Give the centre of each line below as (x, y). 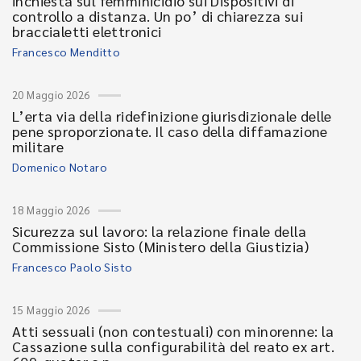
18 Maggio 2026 (51, 210)
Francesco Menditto (66, 52)
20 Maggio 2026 (51, 95)
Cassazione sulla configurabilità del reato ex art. (173, 346)
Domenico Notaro (60, 167)
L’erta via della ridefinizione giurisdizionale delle (172, 116)
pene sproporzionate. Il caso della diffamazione (170, 131)
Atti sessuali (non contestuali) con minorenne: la (173, 331)
